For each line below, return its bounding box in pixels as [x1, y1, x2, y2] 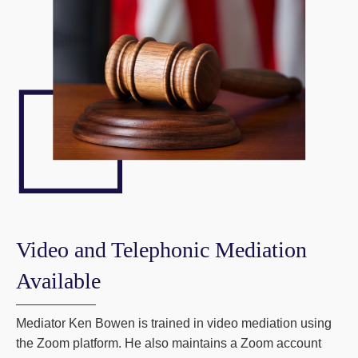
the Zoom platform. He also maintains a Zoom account [16, 336, 321, 351]
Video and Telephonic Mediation [16, 237, 307, 263]
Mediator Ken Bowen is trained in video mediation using [16, 316, 332, 331]
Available [16, 268, 101, 294]
